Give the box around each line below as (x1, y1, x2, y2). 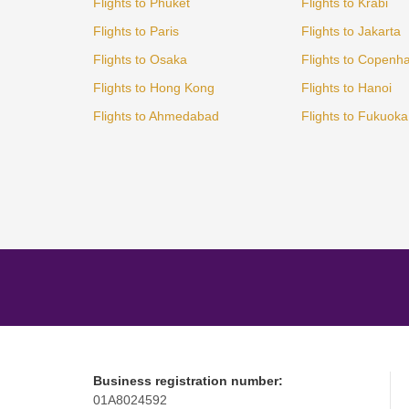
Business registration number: (93, 372, 283, 388)
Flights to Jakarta (301, 23, 401, 38)
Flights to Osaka (93, 51, 187, 67)
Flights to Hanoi (301, 79, 392, 95)
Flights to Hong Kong (93, 79, 215, 95)
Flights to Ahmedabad (93, 108, 219, 123)
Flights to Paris (93, 23, 179, 38)
